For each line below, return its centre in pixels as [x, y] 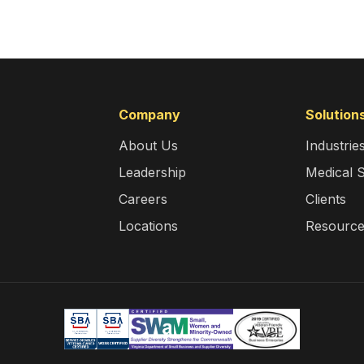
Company [150, 115]
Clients [326, 199]
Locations [149, 226]
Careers [143, 199]
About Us [149, 145]
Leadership [153, 172]
